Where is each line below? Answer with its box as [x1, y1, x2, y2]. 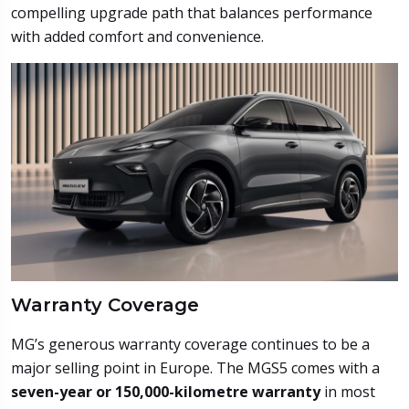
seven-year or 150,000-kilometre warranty [11, 381, 320, 402]
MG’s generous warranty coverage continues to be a [11, 333, 370, 354]
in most [320, 381, 375, 402]
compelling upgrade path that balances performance [11, 3, 372, 24]
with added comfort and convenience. [11, 26, 264, 47]
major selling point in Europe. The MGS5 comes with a [11, 357, 380, 378]
